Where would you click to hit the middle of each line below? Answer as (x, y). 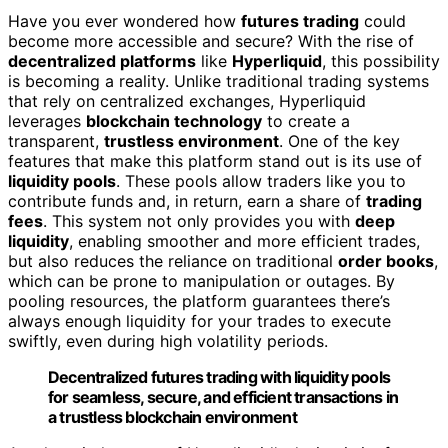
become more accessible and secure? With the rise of (211, 41)
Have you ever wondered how (124, 21)
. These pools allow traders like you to (261, 181)
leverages (47, 121)
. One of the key (339, 141)
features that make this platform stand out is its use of (215, 161)
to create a (306, 121)
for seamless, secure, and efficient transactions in (223, 397)
